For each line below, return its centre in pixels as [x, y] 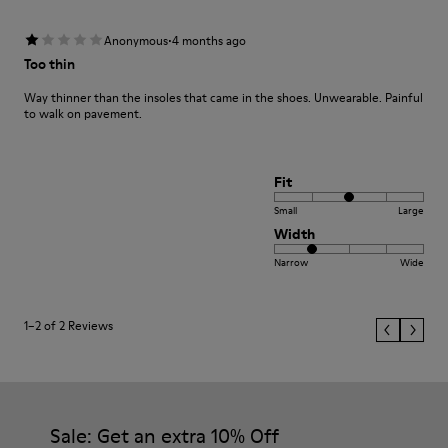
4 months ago [209, 40]
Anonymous [136, 40]
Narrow [291, 262]
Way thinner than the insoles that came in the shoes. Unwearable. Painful [223, 97]
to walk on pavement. [83, 113]
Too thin [49, 64]
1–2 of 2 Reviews [68, 325]
